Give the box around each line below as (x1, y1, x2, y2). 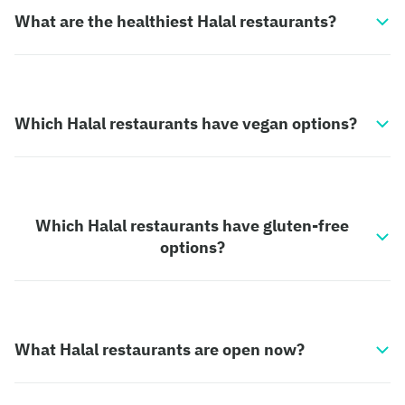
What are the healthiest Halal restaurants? (14, 11, 336, 33)
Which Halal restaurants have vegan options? (14, 113, 357, 135)
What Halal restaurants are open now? (14, 339, 305, 361)
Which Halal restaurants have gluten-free (35, 215, 349, 237)
